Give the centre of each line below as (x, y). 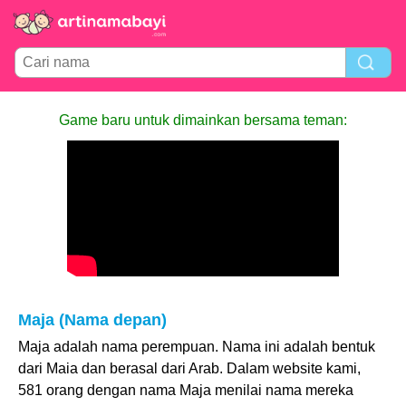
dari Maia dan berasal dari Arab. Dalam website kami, (189, 368)
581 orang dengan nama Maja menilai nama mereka (186, 390)
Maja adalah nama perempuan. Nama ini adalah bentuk (197, 347)
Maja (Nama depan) (92, 320)
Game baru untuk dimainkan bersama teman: (203, 120)
